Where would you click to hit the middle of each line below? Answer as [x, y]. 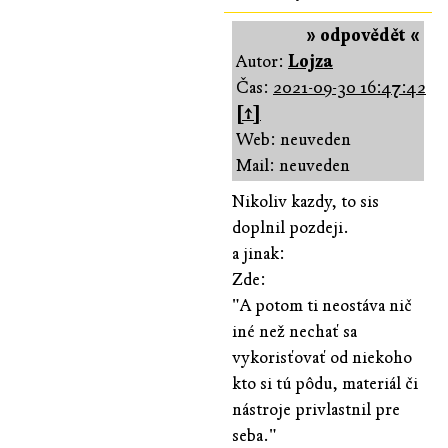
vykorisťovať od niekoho [322, 357]
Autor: [262, 61]
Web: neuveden [293, 139]
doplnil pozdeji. [290, 227]
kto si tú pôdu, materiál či [325, 383]
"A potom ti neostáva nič [322, 305]
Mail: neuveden [293, 165]
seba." [254, 435]
